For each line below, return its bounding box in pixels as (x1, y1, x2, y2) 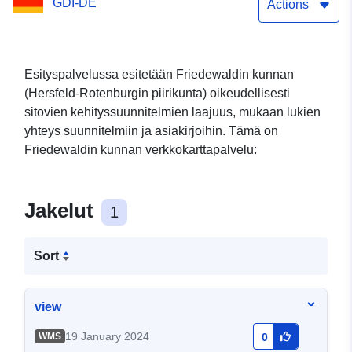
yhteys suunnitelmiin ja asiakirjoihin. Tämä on (24, 124, 278, 138)
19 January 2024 (64, 330, 149, 343)
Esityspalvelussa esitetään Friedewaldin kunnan (24, 68, 294, 82)
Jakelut (24, 199, 99, 223)
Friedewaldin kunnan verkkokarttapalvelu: (24, 143, 257, 157)
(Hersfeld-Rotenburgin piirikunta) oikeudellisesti (24, 86, 290, 101)
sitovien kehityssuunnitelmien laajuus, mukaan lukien (24, 105, 321, 119)
